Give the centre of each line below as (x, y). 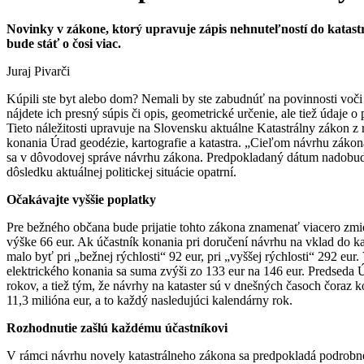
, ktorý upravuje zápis (168, 28)
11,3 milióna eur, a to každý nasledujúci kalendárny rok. (149, 300)
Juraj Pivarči (38, 71)
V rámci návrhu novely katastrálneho (103, 355)
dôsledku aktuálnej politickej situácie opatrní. (121, 171)
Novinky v (37, 28)
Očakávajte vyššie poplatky (81, 199)
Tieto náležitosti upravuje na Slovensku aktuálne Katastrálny (162, 128)
